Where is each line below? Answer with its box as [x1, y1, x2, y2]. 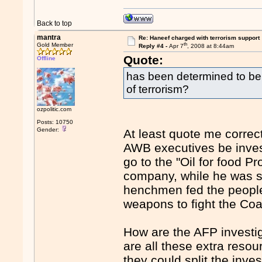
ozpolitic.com [37, 106, 72, 112]
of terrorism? [126, 83, 192, 96]
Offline [37, 55, 56, 61]
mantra [37, 33, 61, 42]
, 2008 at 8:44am [187, 43, 234, 50]
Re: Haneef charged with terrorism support [138, 35, 260, 41]
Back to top [37, 19, 73, 27]
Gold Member [37, 42, 74, 48]
